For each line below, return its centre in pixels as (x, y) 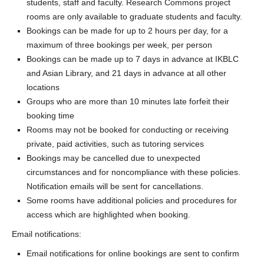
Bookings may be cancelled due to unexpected (113, 158)
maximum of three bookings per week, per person (121, 45)
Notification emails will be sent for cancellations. (115, 187)
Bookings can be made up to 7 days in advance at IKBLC (133, 59)
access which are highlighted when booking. (108, 215)
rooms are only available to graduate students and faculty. (134, 17)
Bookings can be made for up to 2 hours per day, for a (127, 31)
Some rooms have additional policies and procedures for (132, 201)
